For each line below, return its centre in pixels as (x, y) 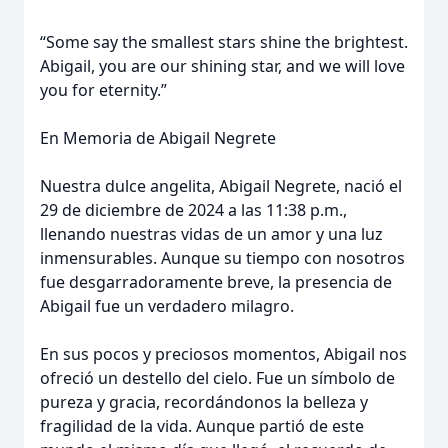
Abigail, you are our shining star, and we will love (222, 66)
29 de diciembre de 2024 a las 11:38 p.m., (193, 210)
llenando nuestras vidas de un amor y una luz (211, 234)
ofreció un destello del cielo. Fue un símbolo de (217, 378)
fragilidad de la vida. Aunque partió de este (202, 426)
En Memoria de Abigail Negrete (158, 138)
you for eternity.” (103, 90)
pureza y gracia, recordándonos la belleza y (204, 402)
